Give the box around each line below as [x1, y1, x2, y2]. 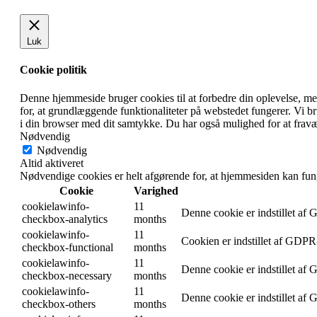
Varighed [134, 184, 178, 197]
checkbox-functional [22, 241, 113, 253]
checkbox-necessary [22, 269, 112, 282]
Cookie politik [20, 64, 87, 76]
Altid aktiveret [20, 156, 83, 169]
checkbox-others [22, 297, 96, 310]
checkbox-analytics [22, 212, 108, 225]
